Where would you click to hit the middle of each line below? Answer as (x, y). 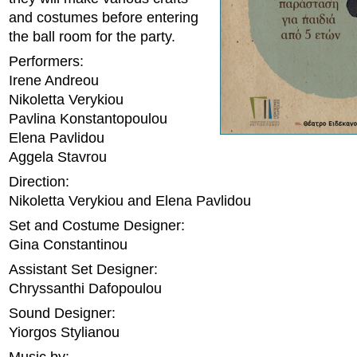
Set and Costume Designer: (97, 226)
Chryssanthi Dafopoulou (85, 288)
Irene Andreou (54, 80)
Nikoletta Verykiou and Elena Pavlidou (130, 201)
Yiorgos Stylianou (64, 332)
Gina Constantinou (68, 245)
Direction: (39, 182)
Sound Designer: (62, 313)
